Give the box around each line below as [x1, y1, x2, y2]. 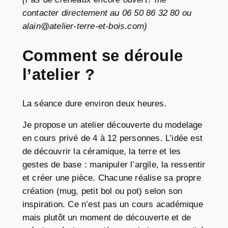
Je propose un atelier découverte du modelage [22, 120, 203, 130]
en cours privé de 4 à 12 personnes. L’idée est [22, 133, 203, 144]
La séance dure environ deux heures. [22, 98, 167, 108]
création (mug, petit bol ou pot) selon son [22, 186, 183, 196]
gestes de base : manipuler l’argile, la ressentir [22, 160, 206, 170]
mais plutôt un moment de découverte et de [22, 213, 191, 223]
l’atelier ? [22, 65, 95, 83]
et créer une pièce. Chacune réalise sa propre [22, 173, 201, 183]
